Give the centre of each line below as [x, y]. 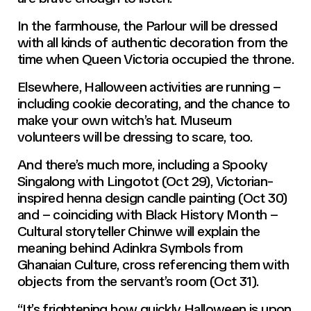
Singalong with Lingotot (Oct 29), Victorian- [145, 181]
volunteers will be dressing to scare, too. [135, 136]
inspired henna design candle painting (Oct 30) [152, 197]
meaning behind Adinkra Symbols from [130, 247]
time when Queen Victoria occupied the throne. [155, 59]
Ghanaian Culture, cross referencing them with [153, 264]
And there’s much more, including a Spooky [143, 164]
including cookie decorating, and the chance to [154, 103]
